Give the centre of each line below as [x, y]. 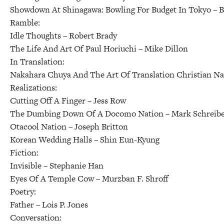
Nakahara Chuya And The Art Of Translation [93, 74]
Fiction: [24, 152]
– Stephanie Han [73, 165]
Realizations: [33, 87]
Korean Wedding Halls [52, 139]
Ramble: [25, 22]
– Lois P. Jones [62, 204]
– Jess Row [107, 100]
